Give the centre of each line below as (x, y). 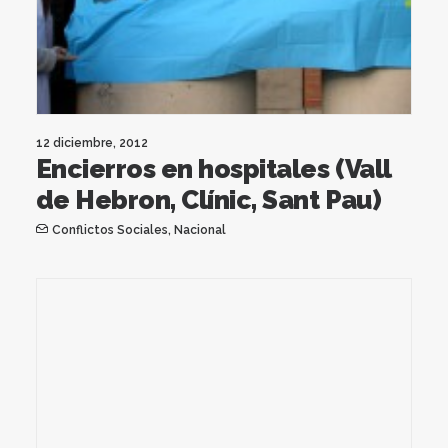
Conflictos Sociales (109, 229)
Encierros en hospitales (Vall (213, 168)
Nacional (199, 229)
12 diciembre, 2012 (92, 142)
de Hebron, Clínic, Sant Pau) (209, 199)
